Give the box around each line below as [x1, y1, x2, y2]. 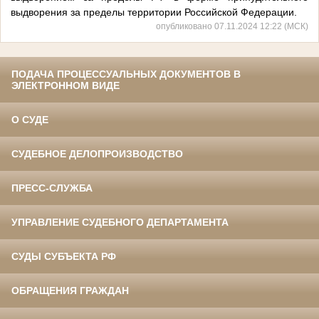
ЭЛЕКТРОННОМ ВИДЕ [11, 80, 120, 92]
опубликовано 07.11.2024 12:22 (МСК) [156, 21, 308, 31]
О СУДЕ [11, 114, 48, 126]
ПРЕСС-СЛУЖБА [11, 182, 93, 194]
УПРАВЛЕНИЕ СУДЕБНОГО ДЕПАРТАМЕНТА [11, 216, 229, 229]
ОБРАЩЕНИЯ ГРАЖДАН [11, 285, 129, 297]
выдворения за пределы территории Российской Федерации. [11, 6, 297, 19]
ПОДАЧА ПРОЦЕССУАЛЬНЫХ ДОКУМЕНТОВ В [11, 68, 241, 80]
